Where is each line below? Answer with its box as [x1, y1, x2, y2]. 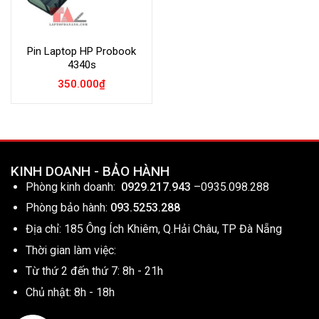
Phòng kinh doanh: [25, 179, 121, 194]
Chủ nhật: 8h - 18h [25, 285, 115, 299]
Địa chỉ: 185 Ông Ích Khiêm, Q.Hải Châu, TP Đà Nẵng [25, 222, 282, 236]
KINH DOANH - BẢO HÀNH [11, 162, 169, 179]
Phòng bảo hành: [25, 201, 108, 215]
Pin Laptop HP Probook [27, 44, 136, 58]
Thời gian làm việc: [25, 243, 116, 257]
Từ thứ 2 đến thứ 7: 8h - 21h [25, 264, 163, 278]
